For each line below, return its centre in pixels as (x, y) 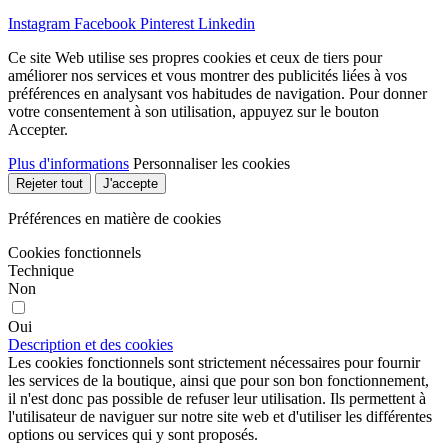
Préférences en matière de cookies (114, 218)
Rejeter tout (49, 183)
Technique (41, 270)
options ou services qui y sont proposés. (133, 434)
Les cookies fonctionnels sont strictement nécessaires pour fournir (214, 362)
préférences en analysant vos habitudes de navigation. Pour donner (217, 93)
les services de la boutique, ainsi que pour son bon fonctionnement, (218, 380)
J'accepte (130, 183)
